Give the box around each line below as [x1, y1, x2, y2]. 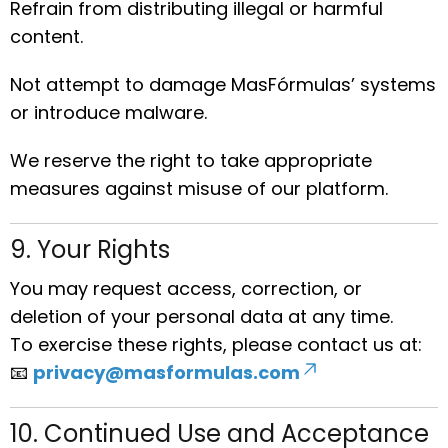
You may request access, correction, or [10, 276, 362, 301]
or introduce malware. [10, 100, 207, 125]
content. [10, 24, 83, 49]
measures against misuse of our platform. [10, 176, 388, 201]
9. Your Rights [10, 233, 170, 266]
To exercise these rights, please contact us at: [10, 332, 422, 357]
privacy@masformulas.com [33, 360, 300, 385]
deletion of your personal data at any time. [10, 304, 393, 329]
